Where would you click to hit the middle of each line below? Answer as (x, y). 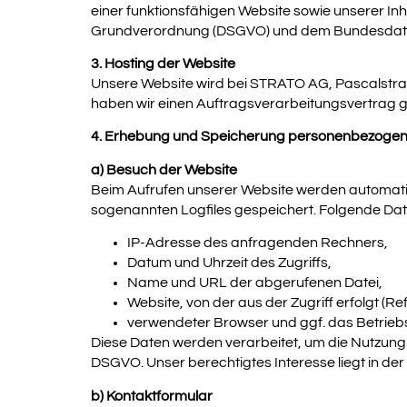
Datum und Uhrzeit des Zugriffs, (229, 263)
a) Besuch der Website (164, 169)
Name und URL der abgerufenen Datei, (255, 283)
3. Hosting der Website (163, 64)
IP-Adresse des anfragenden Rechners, (258, 243)
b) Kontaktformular (152, 396)
